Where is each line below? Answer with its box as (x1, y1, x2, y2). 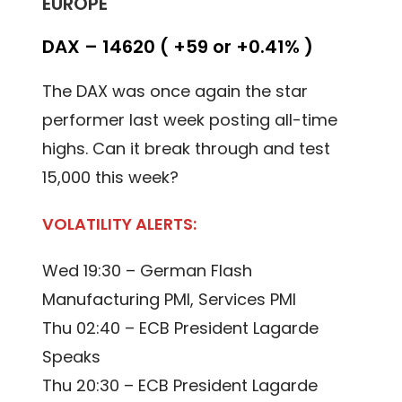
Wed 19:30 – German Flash (42, 259, 253, 283)
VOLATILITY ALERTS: (42, 213, 197, 236)
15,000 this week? (42, 166, 179, 189)
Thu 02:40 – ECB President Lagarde (42, 317, 319, 340)
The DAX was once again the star (42, 80, 309, 103)
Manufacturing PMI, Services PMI (42, 288, 297, 311)
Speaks (42, 345, 101, 369)
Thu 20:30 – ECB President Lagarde (42, 374, 319, 398)
